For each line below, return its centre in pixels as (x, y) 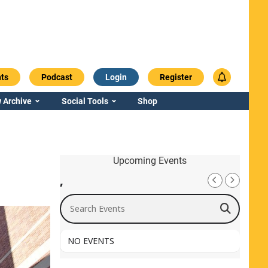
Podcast (57, 77)
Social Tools (85, 101)
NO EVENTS (91, 240)
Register (176, 77)
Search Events (89, 199)
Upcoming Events (150, 160)
